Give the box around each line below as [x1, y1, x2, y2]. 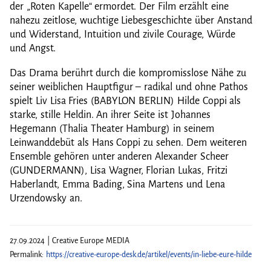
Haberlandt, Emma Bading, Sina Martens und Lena [10, 178, 225, 190]
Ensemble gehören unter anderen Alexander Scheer [10, 151, 229, 162]
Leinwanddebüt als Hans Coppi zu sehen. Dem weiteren [10, 137, 247, 148]
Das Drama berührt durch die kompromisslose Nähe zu [10, 67, 246, 79]
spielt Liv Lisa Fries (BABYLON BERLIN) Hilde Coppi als [10, 95, 241, 106]
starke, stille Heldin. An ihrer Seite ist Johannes [10, 109, 211, 120]
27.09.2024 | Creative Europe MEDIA [10, 236, 130, 245]
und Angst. [10, 42, 56, 54]
